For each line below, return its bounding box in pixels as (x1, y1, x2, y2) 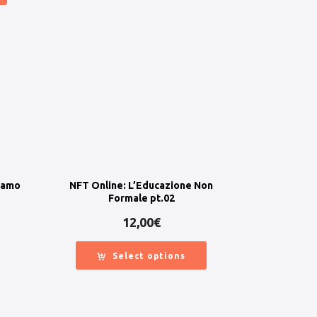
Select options (113, 251, 186, 261)
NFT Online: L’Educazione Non (69, 180, 214, 192)
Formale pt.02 (108, 192, 175, 204)
